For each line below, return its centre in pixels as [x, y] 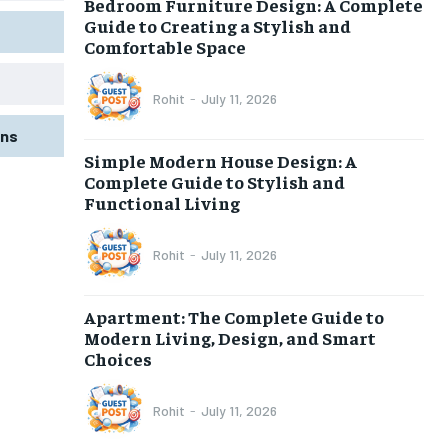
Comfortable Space [164, 46]
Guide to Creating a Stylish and [217, 25]
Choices [117, 358]
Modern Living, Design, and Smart [229, 337]
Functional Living [161, 202]
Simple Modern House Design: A [220, 160]
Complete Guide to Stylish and [214, 181]
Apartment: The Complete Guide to [233, 316]
